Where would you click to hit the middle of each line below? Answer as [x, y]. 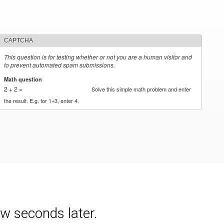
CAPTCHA [19, 40]
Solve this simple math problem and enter [141, 89]
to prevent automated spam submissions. [60, 65]
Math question [24, 79]
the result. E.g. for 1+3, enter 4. [42, 100]
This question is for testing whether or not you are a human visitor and [98, 57]
